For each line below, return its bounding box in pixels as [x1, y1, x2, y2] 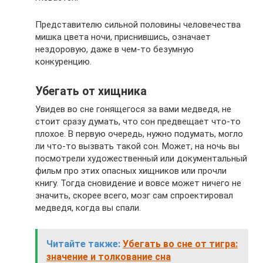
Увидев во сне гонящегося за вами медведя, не [35, 104, 231, 114]
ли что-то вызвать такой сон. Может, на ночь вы [35, 141, 240, 151]
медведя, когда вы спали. [35, 203, 141, 213]
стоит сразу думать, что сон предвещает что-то [35, 116, 241, 127]
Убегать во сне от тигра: [123, 238, 238, 249]
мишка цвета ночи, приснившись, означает [35, 32, 211, 42]
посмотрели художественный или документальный [35, 153, 247, 164]
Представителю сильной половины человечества [35, 19, 241, 30]
